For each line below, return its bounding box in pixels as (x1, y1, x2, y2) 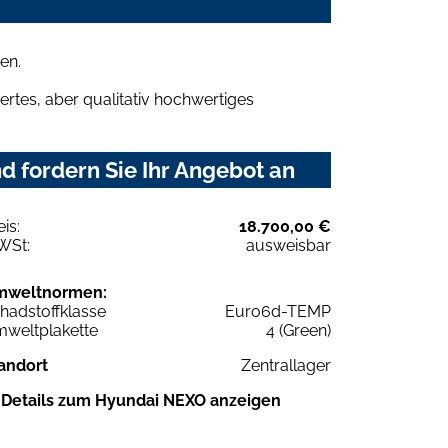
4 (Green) (266, 320, 331, 340)
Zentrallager (241, 355, 331, 375)
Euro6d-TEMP (225, 301, 331, 321)
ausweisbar (246, 235, 331, 255)
